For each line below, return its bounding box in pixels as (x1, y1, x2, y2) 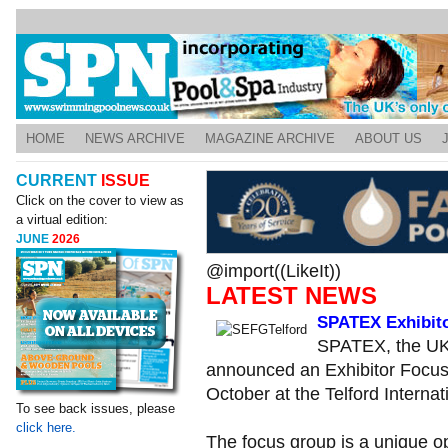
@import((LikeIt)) (205, 261, 341, 281)
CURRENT (16, 172, 102, 189)
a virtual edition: (16, 212, 109, 227)
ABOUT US (355, 131, 422, 146)
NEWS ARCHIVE (85, 131, 185, 146)
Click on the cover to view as (16, 193, 185, 208)
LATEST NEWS (205, 283, 377, 309)
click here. (16, 420, 77, 435)
